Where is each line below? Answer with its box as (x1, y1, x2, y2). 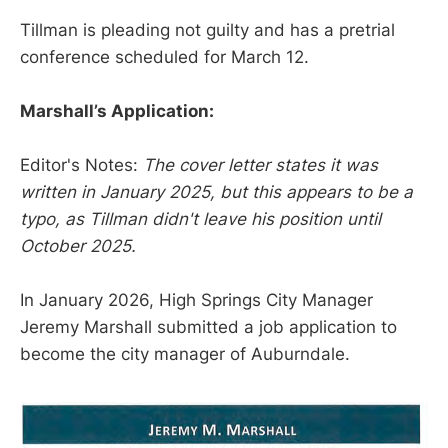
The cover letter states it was (143, 155, 378, 176)
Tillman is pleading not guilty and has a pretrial (20, 19, 395, 40)
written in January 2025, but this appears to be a (20, 182, 413, 203)
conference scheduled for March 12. (20, 46, 309, 67)
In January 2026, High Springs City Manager (20, 290, 373, 311)
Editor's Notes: (20, 155, 143, 176)
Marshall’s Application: (20, 101, 214, 122)
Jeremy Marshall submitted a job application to (20, 317, 397, 338)
